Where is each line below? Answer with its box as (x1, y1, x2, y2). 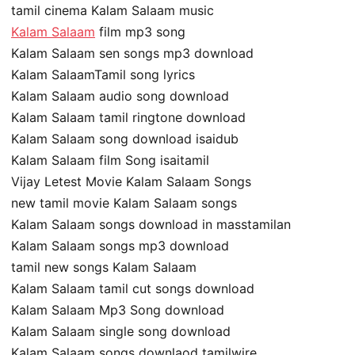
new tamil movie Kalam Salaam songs (11, 195, 237, 212)
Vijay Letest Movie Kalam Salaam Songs (11, 174, 251, 190)
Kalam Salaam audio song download (11, 88, 229, 105)
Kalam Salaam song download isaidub (11, 131, 239, 147)
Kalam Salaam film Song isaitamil (11, 152, 209, 169)
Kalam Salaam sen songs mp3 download (11, 45, 254, 62)
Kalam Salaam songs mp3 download (11, 238, 229, 254)
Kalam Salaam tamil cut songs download (11, 281, 254, 297)
